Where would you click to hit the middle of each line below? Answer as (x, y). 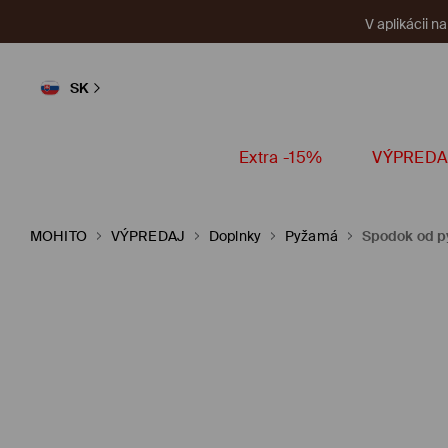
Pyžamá (311, 236)
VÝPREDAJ (147, 236)
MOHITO (58, 236)
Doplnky (234, 236)
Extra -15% (281, 157)
